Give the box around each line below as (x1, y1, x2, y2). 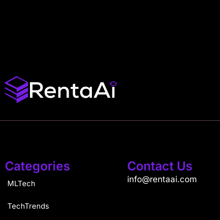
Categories (5, 159, 70, 174)
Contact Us (127, 159, 193, 174)
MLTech (7, 179, 35, 189)
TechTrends (7, 201, 49, 211)
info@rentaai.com (127, 174, 197, 185)
